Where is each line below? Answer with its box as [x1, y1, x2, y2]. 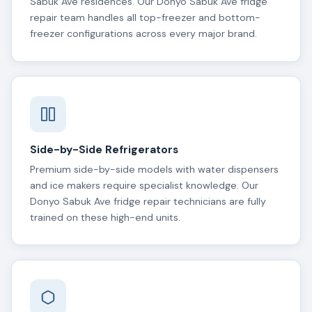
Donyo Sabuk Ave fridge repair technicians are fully [29, 194, 266, 208]
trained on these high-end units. [29, 210, 180, 224]
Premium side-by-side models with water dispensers [29, 162, 279, 175]
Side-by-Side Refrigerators [29, 142, 178, 157]
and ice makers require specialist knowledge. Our [29, 178, 258, 192]
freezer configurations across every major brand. [29, 27, 257, 40]
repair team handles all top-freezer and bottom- [29, 11, 260, 24]
